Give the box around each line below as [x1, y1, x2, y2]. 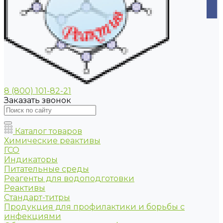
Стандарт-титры [4, 193, 70, 202]
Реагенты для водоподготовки [4, 174, 134, 183]
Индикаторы [4, 155, 58, 164]
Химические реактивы [4, 136, 101, 145]
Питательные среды [4, 164, 89, 174]
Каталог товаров [13, 126, 82, 136]
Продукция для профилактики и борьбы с [4, 202, 185, 212]
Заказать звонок [4, 96, 71, 105]
